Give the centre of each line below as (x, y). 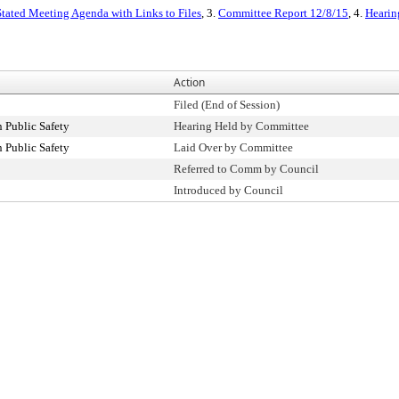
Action (189, 82)
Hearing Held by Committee (241, 126)
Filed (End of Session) (227, 105)
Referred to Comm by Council (246, 169)
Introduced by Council (228, 190)
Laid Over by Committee (233, 147)
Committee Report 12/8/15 (283, 13)
